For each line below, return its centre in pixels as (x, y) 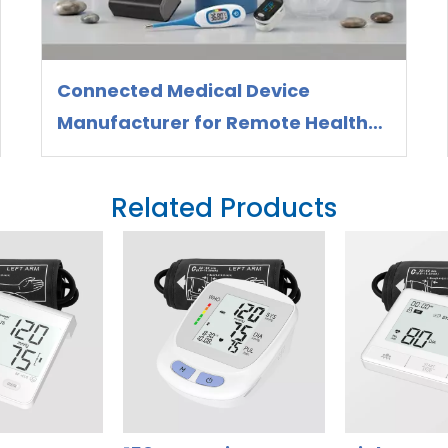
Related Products (224, 207)
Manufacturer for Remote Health (212, 122)
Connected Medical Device (183, 90)
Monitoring (108, 154)
